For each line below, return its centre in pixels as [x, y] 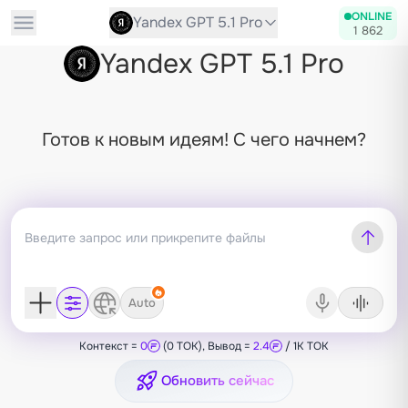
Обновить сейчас [218, 380]
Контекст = [110, 346]
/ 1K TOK [306, 346]
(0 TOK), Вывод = [207, 346]
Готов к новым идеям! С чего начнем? [204, 140]
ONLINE [372, 16]
